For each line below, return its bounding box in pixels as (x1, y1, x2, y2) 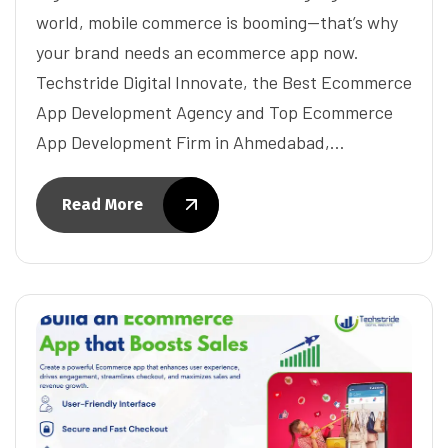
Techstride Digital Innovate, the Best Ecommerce (36, 70, 412, 93)
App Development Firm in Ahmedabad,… (36, 130, 345, 153)
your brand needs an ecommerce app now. (36, 40, 359, 63)
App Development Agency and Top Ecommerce (36, 100, 393, 123)
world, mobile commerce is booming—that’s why (36, 10, 398, 33)
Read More (62, 194, 143, 214)
